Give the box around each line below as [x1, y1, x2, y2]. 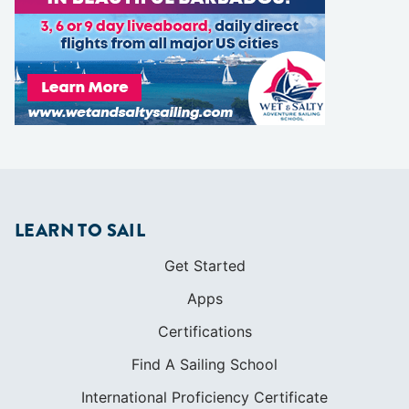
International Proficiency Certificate [81, 238, 328, 257]
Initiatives [172, 370, 237, 389]
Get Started [163, 107, 246, 126]
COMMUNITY [15, 298, 131, 325]
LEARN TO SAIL [15, 68, 146, 95]
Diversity [173, 337, 236, 356]
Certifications [157, 173, 252, 192]
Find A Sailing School [131, 205, 278, 225]
